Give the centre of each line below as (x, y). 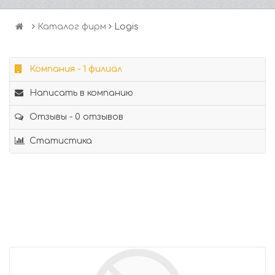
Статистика (60, 141)
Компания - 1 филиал (75, 69)
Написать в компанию (80, 93)
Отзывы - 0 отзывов (75, 117)
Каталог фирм (72, 27)
